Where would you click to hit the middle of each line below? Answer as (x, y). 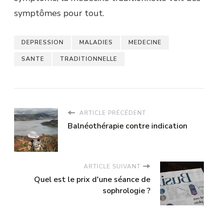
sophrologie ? (127, 191)
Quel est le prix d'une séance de (92, 179)
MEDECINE (145, 42)
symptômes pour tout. (59, 13)
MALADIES (96, 42)
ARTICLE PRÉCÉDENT (112, 113)
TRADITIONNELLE (89, 59)
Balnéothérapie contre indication (127, 126)
